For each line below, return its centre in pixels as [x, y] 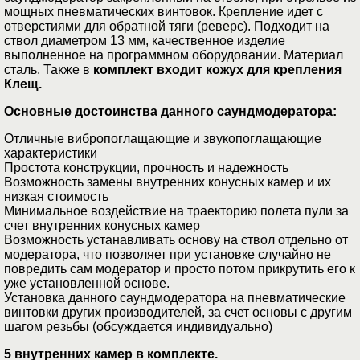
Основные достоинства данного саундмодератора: [170, 111]
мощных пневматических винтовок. [111, 11]
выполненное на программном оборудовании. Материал [174, 55]
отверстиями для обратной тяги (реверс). [129, 26]
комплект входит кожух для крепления [217, 69]
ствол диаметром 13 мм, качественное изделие [145, 40]
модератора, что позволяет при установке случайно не [168, 254]
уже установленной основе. [87, 283]
